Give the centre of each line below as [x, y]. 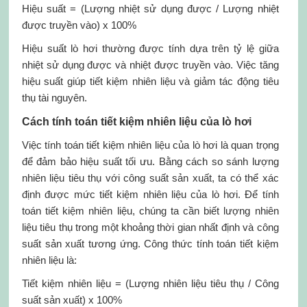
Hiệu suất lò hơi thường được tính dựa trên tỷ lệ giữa [150, 48]
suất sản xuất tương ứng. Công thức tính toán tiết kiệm [150, 244]
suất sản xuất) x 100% [72, 300]
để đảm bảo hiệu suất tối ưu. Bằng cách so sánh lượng [150, 161]
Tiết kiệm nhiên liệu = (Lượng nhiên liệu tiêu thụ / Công [150, 283]
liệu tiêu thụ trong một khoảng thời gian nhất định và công [150, 227]
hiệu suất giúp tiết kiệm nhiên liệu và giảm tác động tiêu [150, 81]
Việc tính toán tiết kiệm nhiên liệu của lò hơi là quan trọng [150, 145]
